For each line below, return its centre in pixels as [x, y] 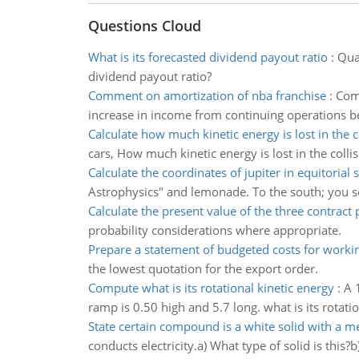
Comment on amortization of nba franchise [207, 95]
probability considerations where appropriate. [214, 230]
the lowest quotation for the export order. [203, 268]
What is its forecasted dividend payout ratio [208, 57]
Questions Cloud [144, 26]
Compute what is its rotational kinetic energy [211, 288]
